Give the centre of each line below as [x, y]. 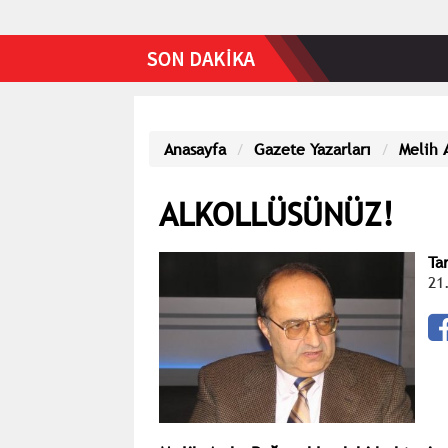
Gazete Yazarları [312, 149]
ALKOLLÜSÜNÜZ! [276, 214]
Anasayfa [194, 149]
